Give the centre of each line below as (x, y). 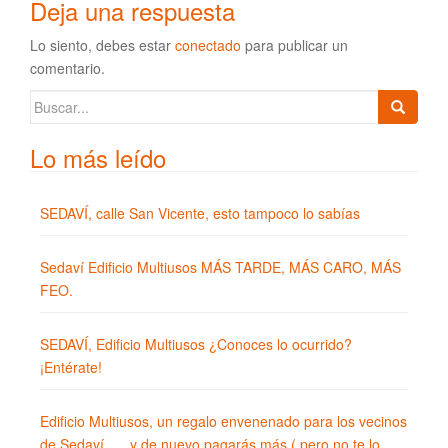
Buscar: (54, 100)
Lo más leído (98, 157)
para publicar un (294, 44)
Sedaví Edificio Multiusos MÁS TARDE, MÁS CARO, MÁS (220, 266)
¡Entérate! (71, 366)
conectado (208, 44)
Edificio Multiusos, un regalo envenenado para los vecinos (223, 420)
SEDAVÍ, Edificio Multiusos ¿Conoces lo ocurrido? (196, 343)
